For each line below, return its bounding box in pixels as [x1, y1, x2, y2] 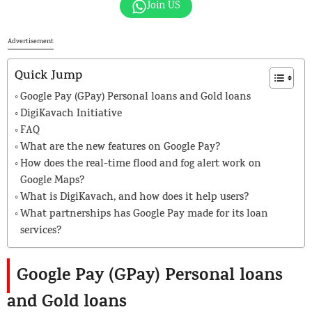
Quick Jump [15, 67, 82, 87]
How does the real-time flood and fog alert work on [20, 157, 261, 173]
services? [20, 224, 61, 240]
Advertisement [8, 37, 54, 47]
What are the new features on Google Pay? [20, 140, 220, 157]
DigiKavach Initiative [20, 107, 122, 123]
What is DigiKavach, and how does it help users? [20, 190, 249, 207]
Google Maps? [20, 173, 84, 190]
